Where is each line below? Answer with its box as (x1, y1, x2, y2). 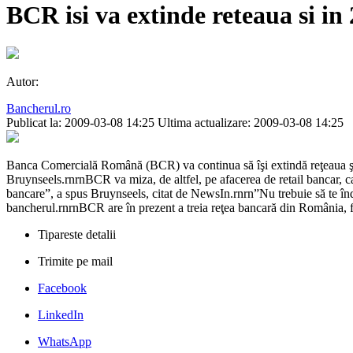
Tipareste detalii (38, 228, 116, 242)
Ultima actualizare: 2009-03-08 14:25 (158, 116, 344, 130)
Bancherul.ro (6, 102, 71, 116)
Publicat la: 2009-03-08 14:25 (6, 116, 154, 130)
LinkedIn (38, 308, 84, 322)
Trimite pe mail (38, 255, 113, 269)
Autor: (6, 75, 39, 89)
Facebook (38, 281, 87, 295)
